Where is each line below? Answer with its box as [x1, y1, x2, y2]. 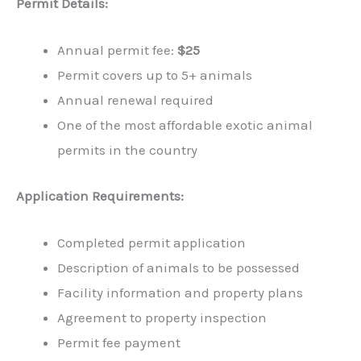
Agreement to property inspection [57, 309, 267, 326]
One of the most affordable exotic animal [57, 117, 313, 134]
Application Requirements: [16, 187, 184, 204]
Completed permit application [57, 234, 246, 251]
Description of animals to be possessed [57, 259, 300, 276]
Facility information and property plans [57, 284, 303, 301]
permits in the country [57, 142, 197, 159]
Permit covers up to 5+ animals [57, 67, 252, 84]
